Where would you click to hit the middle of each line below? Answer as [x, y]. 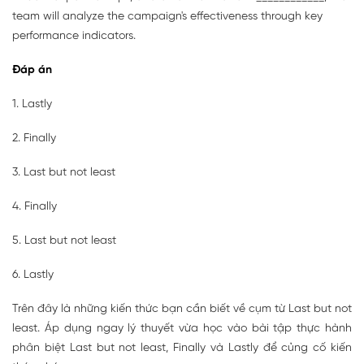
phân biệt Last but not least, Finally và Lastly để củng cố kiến [182, 348]
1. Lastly [32, 104]
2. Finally [34, 138]
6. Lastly [33, 275]
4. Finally [35, 206]
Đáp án [32, 70]
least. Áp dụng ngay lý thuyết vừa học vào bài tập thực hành [182, 328]
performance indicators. [74, 36]
